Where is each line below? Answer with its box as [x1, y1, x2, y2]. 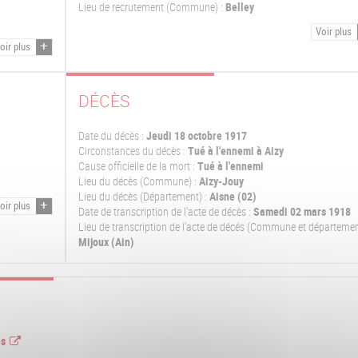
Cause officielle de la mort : [78, 159, 195, 174]
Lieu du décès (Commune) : [78, 174, 197, 189]
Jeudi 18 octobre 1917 [145, 129, 247, 144]
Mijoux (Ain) [78, 235, 134, 250]
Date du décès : [78, 129, 144, 144]
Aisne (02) [206, 189, 257, 205]
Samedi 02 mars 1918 [253, 205, 351, 220]
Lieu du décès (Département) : [78, 189, 207, 205]
